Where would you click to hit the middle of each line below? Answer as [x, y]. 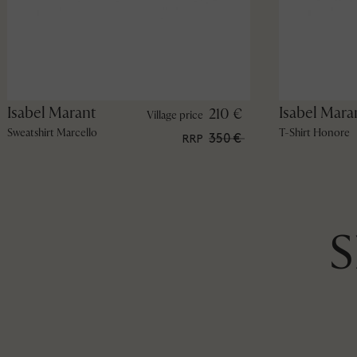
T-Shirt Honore [314, 132]
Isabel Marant [51, 112]
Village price [175, 115]
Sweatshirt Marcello [52, 132]
